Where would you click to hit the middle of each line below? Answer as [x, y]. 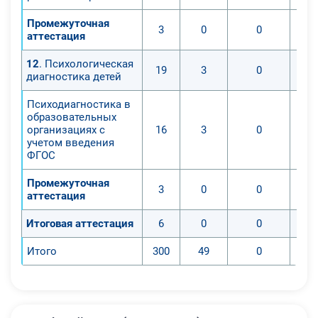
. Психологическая [86, 64]
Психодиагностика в [79, 104]
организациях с [66, 130]
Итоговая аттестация [80, 223]
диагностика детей [74, 76]
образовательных [72, 117]
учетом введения [71, 142]
